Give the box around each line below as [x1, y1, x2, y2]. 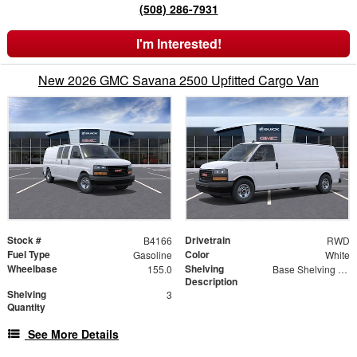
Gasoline [132, 247, 172, 261]
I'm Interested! [135, 34, 222, 53]
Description [185, 273, 237, 288]
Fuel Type [7, 246, 50, 261]
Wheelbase [7, 261, 57, 276]
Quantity [7, 299, 45, 314]
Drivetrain [185, 232, 230, 247]
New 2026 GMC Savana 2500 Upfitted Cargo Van [38, 71, 319, 90]
